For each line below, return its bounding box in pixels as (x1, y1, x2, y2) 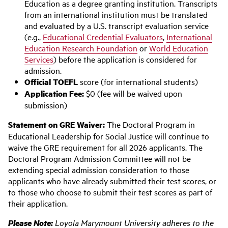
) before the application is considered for (53, 53, 197, 65)
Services (24, 53, 53, 65)
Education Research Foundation (24, 42, 137, 53)
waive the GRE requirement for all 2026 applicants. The (8, 141, 203, 153)
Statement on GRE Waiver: (8, 119, 105, 130)
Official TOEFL (24, 76, 78, 88)
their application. (8, 197, 68, 209)
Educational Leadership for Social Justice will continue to (8, 130, 209, 141)
